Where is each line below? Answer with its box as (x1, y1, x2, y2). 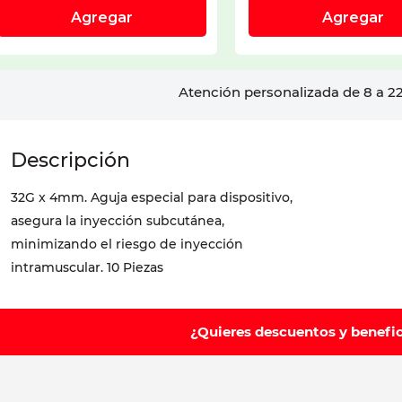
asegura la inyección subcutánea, (11, 213, 224, 230)
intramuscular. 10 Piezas (11, 259, 163, 276)
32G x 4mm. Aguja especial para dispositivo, (11, 189, 293, 206)
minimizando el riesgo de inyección (11, 236, 243, 253)
